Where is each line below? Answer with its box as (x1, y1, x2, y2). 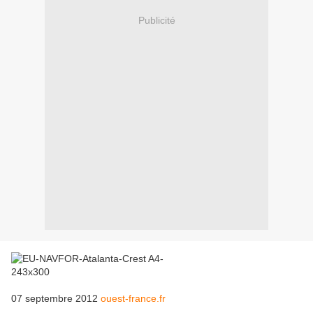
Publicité (138, 14, 175, 26)
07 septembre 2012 (11, 293, 101, 305)
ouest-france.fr (101, 293, 166, 305)
